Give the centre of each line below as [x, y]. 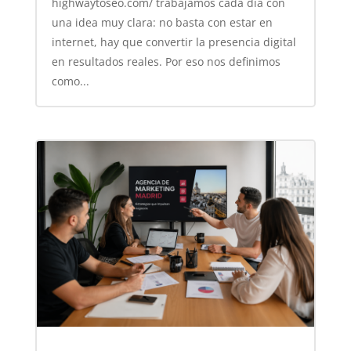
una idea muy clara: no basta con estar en [162, 22]
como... [70, 81]
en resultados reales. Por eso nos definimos [166, 61]
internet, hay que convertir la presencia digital [174, 42]
